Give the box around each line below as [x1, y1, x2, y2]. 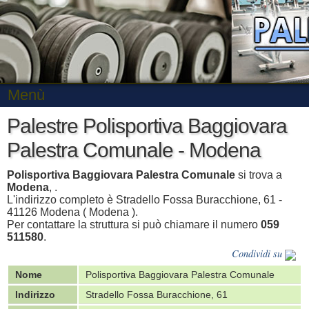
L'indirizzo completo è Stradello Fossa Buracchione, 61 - [7, 194, 282, 206]
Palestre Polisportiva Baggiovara [7, 114, 287, 137]
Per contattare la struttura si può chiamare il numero [7, 219, 261, 230]
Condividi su [232, 247, 285, 260]
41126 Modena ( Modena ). [7, 206, 138, 218]
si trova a [235, 169, 282, 181]
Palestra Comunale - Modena [7, 138, 261, 161]
